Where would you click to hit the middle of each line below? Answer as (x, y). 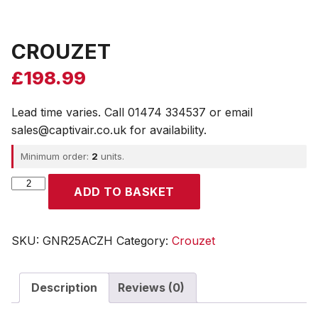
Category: (144, 240)
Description (64, 287)
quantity (32, 199)
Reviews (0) (151, 287)
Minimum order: (56, 156)
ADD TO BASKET (124, 191)
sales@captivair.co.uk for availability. (109, 130)
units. (111, 156)
